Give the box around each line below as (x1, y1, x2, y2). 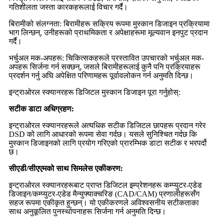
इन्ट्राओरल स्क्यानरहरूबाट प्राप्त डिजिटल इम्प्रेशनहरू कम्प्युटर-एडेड (9, 180, 202, 189)
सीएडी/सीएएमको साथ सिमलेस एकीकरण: (9, 164, 123, 173)
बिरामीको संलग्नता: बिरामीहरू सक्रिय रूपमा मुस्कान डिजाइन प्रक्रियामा (9, 19, 210, 28)
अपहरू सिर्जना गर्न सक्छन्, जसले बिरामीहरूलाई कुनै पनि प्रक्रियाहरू (9, 62, 200, 71)
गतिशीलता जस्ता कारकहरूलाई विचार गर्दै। (9, 2, 128, 11)
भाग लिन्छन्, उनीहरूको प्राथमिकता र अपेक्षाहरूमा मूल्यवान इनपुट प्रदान (9, 28, 208, 37)
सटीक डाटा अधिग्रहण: (9, 104, 74, 113)
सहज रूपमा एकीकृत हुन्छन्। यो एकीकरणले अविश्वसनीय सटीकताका (9, 198, 199, 207)
